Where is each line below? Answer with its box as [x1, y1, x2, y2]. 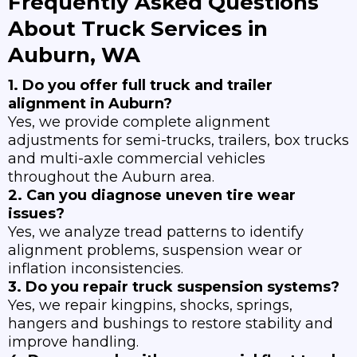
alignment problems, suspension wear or [8, 241, 302, 260]
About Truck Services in [8, 16, 268, 42]
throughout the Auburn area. [8, 168, 214, 186]
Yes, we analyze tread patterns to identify [8, 223, 304, 241]
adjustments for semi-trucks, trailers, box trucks [8, 131, 349, 150]
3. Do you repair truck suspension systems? [8, 278, 339, 296]
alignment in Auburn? [8, 95, 172, 113]
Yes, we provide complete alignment [8, 113, 270, 131]
